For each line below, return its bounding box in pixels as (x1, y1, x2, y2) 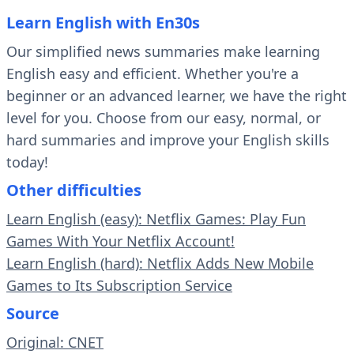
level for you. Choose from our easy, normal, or (6, 108, 321, 128)
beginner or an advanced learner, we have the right (6, 86, 347, 106)
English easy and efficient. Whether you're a (6, 64, 299, 84)
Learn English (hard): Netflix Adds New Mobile (6, 254, 314, 273)
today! (6, 153, 48, 172)
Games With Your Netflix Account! (6, 232, 235, 251)
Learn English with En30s (6, 12, 200, 34)
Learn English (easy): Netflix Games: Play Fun (6, 209, 306, 229)
